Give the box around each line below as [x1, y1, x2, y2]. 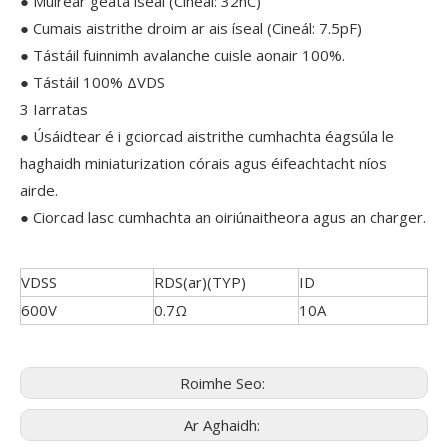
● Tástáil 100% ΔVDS [20, 72, 165, 92]
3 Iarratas [20, 99, 88, 119]
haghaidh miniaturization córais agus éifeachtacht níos [20, 153, 387, 173]
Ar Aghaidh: [184, 415, 264, 435]
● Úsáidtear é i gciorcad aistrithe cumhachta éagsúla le [20, 126, 394, 146]
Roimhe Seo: [179, 373, 269, 393]
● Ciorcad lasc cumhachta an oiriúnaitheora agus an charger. [20, 207, 426, 227]
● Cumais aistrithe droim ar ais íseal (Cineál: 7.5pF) [20, 18, 362, 38]
